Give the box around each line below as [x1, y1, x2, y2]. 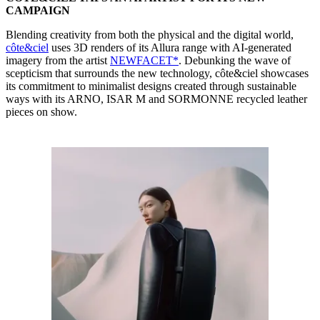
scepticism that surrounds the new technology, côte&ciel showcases [6, 67, 309, 80]
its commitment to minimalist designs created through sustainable [6, 80, 296, 93]
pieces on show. [6, 106, 77, 119]
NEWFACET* [110, 54, 179, 67]
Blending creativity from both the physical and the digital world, [6, 29, 294, 41]
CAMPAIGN [6, 4, 70, 17]
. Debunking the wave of [179, 54, 291, 67]
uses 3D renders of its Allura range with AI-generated [49, 41, 291, 54]
